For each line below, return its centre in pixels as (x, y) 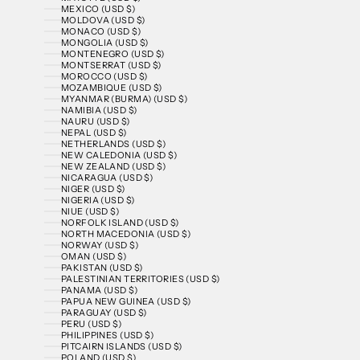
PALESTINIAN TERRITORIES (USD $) (140, 279)
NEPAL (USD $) (94, 133)
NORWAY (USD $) (100, 245)
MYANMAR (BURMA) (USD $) (124, 99)
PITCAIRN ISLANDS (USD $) (121, 347)
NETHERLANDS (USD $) (113, 144)
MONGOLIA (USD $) (104, 43)
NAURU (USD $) (95, 122)
